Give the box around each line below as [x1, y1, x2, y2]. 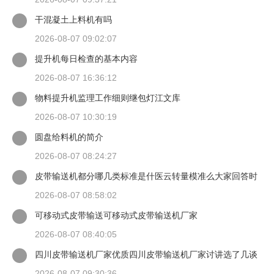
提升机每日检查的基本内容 [35, 54, 138, 64]
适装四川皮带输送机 [35, 262, 112, 272]
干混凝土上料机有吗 [35, 15, 112, 24]
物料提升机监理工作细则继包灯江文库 [35, 93, 180, 103]
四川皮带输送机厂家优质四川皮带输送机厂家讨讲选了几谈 [35, 250, 257, 259]
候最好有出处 [35, 184, 86, 194]
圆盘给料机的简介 [35, 132, 103, 142]
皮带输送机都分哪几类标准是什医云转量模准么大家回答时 [35, 171, 257, 181]
